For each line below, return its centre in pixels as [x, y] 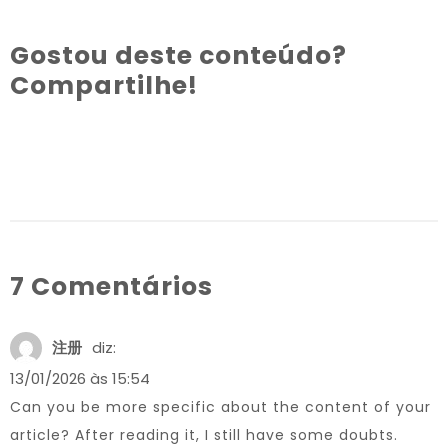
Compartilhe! [104, 85]
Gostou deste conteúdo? [178, 55]
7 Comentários [111, 286]
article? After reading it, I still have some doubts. [204, 435]
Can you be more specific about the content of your [220, 407]
